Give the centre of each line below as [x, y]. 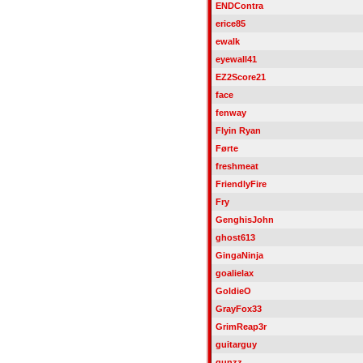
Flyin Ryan [238, 130]
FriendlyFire [241, 184]
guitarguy [236, 344]
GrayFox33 [238, 309]
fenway [231, 113]
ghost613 [235, 237]
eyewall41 [236, 59]
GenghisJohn [244, 220]
